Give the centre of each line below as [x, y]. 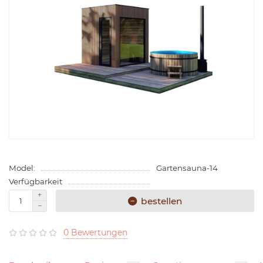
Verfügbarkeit [36, 182]
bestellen [161, 201]
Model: [22, 168]
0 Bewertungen [95, 233]
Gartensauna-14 [187, 168]
